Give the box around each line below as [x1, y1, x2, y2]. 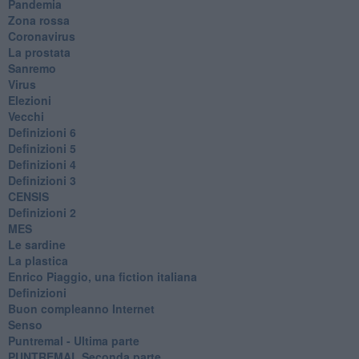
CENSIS [7, 188, 49, 204]
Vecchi [7, 107, 44, 124]
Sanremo [7, 59, 56, 76]
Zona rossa [7, 11, 70, 28]
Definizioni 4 [7, 155, 76, 172]
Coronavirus [7, 27, 75, 44]
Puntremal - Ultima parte [7, 332, 139, 349]
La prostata [7, 43, 71, 60]
